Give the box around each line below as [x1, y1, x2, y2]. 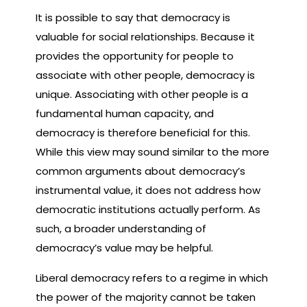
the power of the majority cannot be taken [36, 289, 256, 304]
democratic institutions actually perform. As [36, 201, 260, 217]
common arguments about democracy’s [36, 163, 245, 178]
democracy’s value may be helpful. [36, 240, 213, 255]
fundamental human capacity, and [36, 106, 214, 121]
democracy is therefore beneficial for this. [36, 125, 250, 140]
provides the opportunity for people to [36, 48, 234, 63]
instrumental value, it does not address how [36, 182, 260, 197]
